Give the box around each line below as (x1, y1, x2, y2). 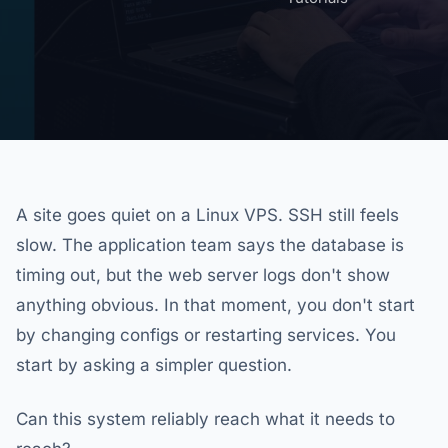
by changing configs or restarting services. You (16, 325, 396, 345)
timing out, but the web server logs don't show (16, 265, 390, 285)
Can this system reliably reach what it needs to (16, 409, 395, 429)
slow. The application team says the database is (16, 235, 404, 255)
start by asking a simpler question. (16, 355, 292, 375)
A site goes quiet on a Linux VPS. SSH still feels (16, 205, 399, 225)
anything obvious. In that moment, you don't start (16, 295, 415, 315)
